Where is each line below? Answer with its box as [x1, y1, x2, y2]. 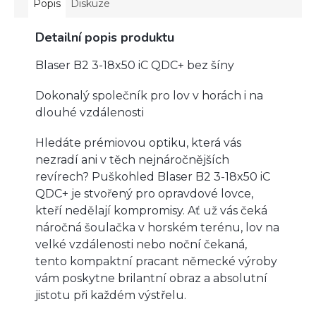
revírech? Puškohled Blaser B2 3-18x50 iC [35, 169, 270, 183]
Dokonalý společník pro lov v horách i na [35, 88, 263, 102]
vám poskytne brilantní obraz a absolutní [35, 271, 267, 285]
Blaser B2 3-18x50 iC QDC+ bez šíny [35, 58, 234, 72]
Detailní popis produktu [35, 28, 174, 46]
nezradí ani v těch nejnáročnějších [35, 152, 229, 166]
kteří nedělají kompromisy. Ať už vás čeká [35, 203, 267, 217]
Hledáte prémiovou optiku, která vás [35, 135, 241, 150]
